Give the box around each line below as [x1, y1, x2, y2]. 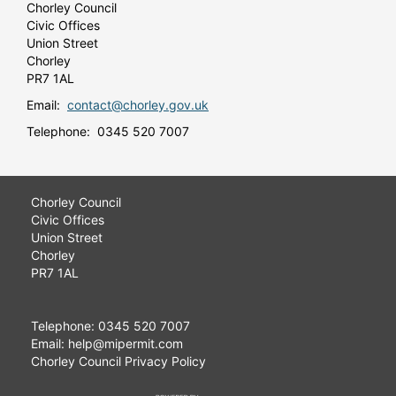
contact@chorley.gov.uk [67, 97, 209, 112]
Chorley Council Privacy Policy [31, 354, 206, 369]
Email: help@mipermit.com [31, 336, 183, 351]
